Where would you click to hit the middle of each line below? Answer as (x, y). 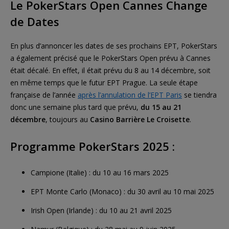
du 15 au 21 (161, 107)
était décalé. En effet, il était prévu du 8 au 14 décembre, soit (110, 70)
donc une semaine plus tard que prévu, (75, 107)
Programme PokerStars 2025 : (93, 146)
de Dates (35, 21)
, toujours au (68, 119)
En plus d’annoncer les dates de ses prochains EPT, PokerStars (114, 45)
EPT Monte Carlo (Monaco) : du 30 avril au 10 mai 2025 (122, 191)
